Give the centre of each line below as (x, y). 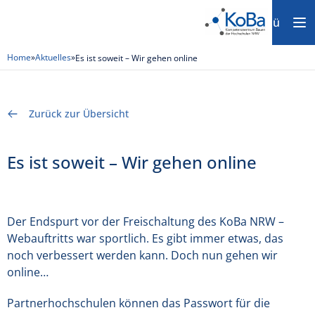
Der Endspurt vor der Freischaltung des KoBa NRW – (146, 221)
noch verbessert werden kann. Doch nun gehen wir (142, 255)
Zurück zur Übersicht (79, 114)
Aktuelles (53, 57)
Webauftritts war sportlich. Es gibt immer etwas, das (145, 238)
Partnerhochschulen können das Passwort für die (139, 303)
